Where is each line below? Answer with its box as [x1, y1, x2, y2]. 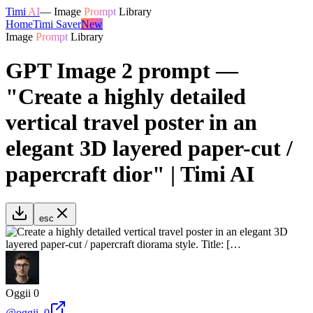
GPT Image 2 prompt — [6, 58, 238, 84]
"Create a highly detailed [6, 84, 246, 110]
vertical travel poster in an [6, 110, 257, 136]
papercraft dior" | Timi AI [6, 161, 254, 187]
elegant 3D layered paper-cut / [6, 136, 293, 161]
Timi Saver [33, 18, 81, 30]
